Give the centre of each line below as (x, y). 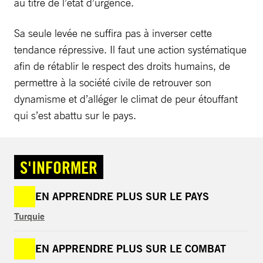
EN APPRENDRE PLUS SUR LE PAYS (122, 196)
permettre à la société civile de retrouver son (113, 82)
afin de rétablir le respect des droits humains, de (122, 65)
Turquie (29, 215)
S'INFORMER (59, 167)
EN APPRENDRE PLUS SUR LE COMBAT (131, 248)
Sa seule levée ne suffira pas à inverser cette (113, 33)
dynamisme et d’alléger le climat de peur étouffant (126, 98)
